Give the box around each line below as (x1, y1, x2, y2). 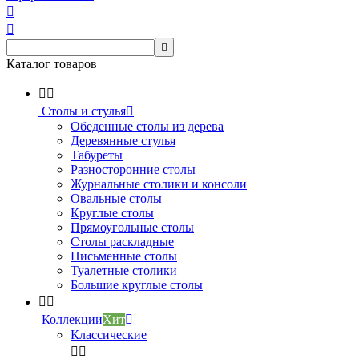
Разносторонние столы (71, 163, 196, 176)
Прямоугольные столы (71, 220, 194, 234)
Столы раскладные (71, 235, 174, 248)
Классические (71, 328, 147, 341)
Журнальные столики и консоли (71, 177, 247, 191)
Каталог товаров (6, 57, 97, 71)
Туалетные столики (71, 264, 177, 277)
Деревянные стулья (71, 134, 175, 147)
